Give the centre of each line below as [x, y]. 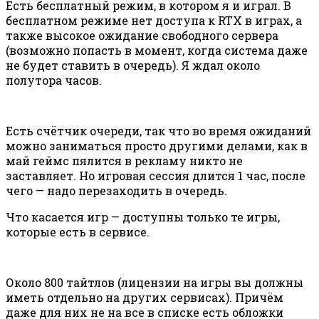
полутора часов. [54, 80]
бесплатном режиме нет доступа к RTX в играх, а [154, 21]
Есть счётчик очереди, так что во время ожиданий [158, 131]
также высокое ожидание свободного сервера [142, 36]
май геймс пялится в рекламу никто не [124, 161]
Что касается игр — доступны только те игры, [143, 217]
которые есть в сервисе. [78, 232]
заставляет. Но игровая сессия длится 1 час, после [156, 176]
